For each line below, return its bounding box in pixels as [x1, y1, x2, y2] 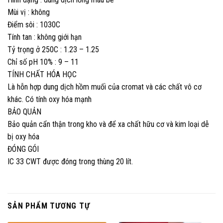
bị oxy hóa [7, 132, 39, 142]
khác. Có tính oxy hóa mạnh [7, 95, 92, 105]
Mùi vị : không [7, 7, 50, 17]
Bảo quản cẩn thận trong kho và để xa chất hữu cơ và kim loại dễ [7, 119, 209, 129]
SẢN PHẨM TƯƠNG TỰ [7, 201, 90, 211]
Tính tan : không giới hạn [7, 32, 82, 42]
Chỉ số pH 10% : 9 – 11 [7, 57, 79, 67]
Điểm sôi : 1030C [7, 20, 60, 30]
